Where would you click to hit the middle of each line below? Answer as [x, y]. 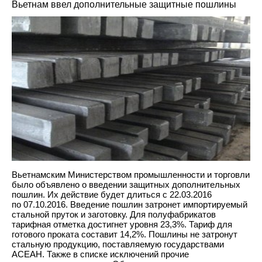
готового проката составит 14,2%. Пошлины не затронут [125, 234]
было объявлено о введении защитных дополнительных [126, 184]
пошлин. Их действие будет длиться [87, 194]
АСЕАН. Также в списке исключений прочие [100, 254]
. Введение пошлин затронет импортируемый [156, 204]
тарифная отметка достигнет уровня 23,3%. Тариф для [122, 224]
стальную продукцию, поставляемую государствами [118, 244]
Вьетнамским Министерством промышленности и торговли [131, 174]
